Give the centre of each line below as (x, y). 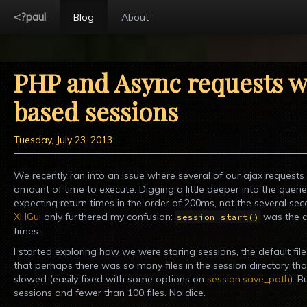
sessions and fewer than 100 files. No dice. (110, 293)
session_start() (218, 217)
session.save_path (248, 279)
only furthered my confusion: (108, 217)
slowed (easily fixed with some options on (110, 279)
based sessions (96, 111)
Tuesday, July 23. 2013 (63, 140)
